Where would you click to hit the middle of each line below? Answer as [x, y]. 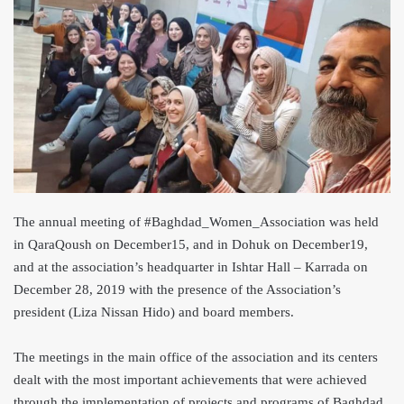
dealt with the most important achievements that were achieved [190, 379]
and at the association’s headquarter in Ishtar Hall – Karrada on [191, 266]
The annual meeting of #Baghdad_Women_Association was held [196, 221]
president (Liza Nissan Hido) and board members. [154, 312]
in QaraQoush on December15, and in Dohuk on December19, [191, 244]
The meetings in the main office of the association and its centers [196, 357]
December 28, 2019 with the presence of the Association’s [177, 289]
